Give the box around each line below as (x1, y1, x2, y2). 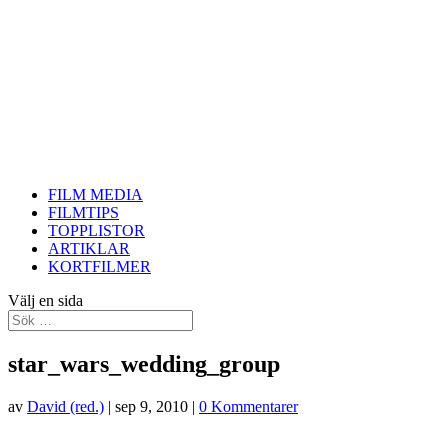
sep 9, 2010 (115, 397, 188, 415)
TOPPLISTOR (48, 222, 145, 239)
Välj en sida (8, 292, 83, 309)
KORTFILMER (48, 258, 151, 275)
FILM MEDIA (48, 186, 143, 203)
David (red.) (27, 397, 104, 415)
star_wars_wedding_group (8, 350, 280, 377)
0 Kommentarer (199, 397, 298, 415)
